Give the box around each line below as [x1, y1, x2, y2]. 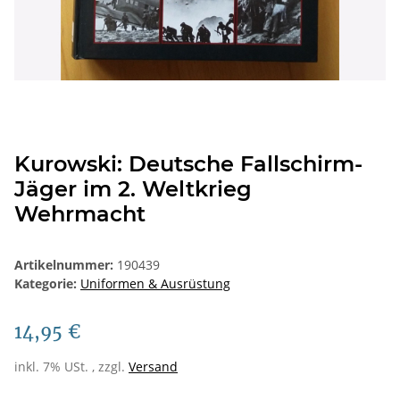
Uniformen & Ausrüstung [80, 275, 230, 293]
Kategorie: [14, 275, 80, 293]
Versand [129, 358, 178, 376]
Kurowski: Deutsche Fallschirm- [14, 151, 362, 178]
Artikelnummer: [14, 256, 117, 274]
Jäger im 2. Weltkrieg [14, 176, 252, 203]
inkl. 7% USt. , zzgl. [14, 358, 129, 376]
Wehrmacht [14, 201, 146, 228]
